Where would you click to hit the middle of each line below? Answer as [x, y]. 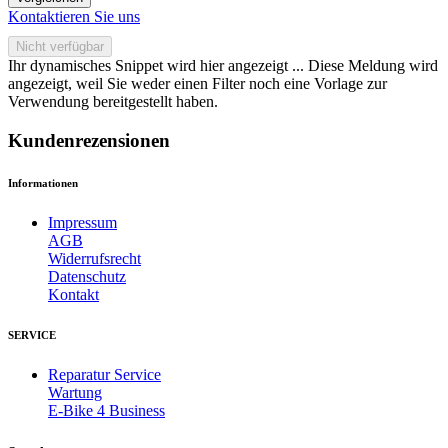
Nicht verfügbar [60, 47]
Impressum [82, 222]
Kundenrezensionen [89, 140]
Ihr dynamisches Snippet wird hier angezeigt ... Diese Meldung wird [223, 66]
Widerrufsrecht [94, 258]
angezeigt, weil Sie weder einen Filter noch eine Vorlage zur [197, 84]
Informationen [43, 182]
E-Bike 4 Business [106, 410]
